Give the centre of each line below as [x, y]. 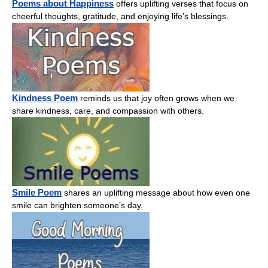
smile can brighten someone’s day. [77, 205]
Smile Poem [37, 192]
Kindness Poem [45, 98]
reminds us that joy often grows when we [156, 98]
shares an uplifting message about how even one [156, 192]
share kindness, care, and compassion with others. [108, 110]
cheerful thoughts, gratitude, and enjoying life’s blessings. [120, 16]
